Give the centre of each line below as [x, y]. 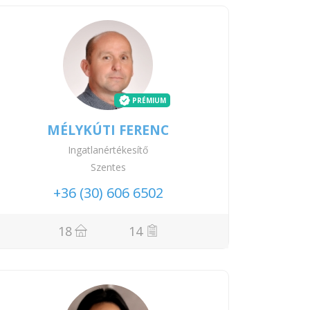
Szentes [108, 167]
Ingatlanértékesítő [108, 149]
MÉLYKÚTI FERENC [108, 130]
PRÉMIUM [149, 100]
